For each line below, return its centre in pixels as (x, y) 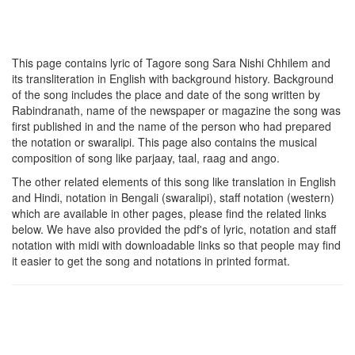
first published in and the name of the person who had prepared (172, 126)
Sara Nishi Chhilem (260, 62)
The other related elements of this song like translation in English (174, 181)
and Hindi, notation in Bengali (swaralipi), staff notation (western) (173, 197)
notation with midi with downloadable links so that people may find (176, 244)
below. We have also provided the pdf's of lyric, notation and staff (174, 229)
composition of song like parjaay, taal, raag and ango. (146, 157)
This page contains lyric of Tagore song (112, 62)
